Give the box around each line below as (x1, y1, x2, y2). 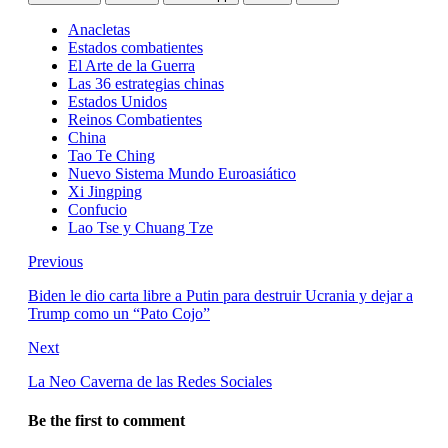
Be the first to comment (28, 412, 185, 430)
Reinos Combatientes (68, 110, 202, 128)
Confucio (68, 200, 127, 218)
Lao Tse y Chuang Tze (68, 218, 213, 236)
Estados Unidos (68, 92, 167, 110)
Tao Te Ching (68, 146, 155, 164)
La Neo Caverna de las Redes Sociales (28, 372, 272, 390)
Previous (28, 252, 83, 270)
